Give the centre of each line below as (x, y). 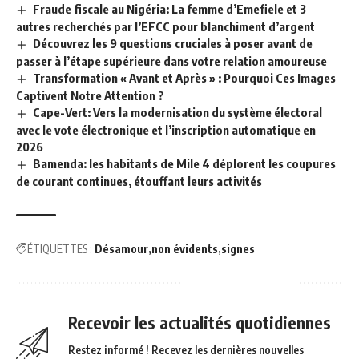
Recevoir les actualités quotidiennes (200, 322)
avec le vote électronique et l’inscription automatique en (166, 129)
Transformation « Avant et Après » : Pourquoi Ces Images (185, 77)
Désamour (121, 248)
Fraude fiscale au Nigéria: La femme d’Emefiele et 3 (170, 9)
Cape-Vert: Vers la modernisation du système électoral (178, 112)
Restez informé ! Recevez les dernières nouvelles (186, 349)
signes (238, 248)
